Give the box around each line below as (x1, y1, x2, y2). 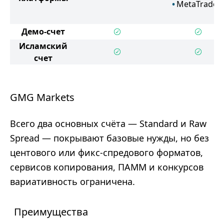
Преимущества (14, 205, 88, 218)
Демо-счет (21, 26, 65, 37)
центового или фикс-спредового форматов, (10, 146, 203, 158)
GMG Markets (10, 90, 74, 104)
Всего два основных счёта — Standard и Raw (10, 117, 206, 129)
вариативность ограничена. (10, 175, 135, 187)
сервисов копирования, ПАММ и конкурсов (10, 161, 203, 173)
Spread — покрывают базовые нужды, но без (10, 132, 209, 144)
